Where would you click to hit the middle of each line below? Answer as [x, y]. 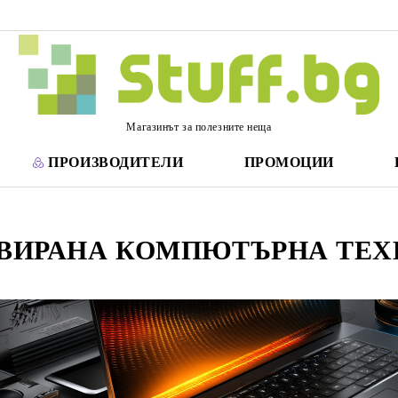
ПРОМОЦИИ [289, 162]
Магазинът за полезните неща [199, 127]
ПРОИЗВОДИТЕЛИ [116, 162]
